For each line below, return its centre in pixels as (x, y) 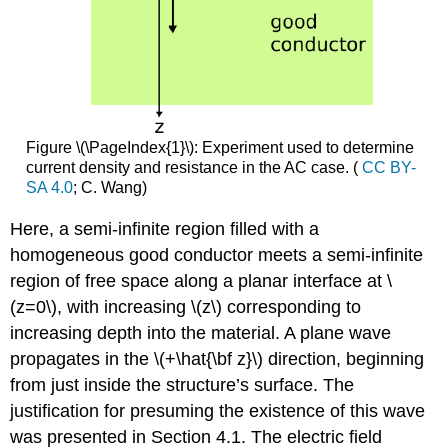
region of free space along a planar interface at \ (201, 280)
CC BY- (388, 167)
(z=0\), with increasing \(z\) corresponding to (186, 306)
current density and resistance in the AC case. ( (193, 167)
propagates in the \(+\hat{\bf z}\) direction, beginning (217, 358)
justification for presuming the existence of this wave (218, 410)
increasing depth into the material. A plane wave (201, 332)
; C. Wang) (109, 187)
